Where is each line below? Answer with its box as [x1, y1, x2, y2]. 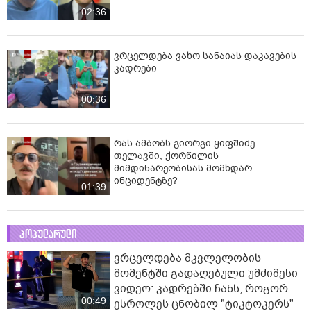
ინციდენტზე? [114, 174, 178, 188]
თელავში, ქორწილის [114, 149, 219, 163]
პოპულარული [19, 227, 77, 242]
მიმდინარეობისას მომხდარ [114, 162, 252, 176]
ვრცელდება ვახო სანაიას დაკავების [114, 49, 296, 62]
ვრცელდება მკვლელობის [114, 251, 261, 267]
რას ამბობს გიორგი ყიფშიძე [114, 137, 255, 151]
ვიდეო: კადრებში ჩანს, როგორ [114, 281, 288, 297]
